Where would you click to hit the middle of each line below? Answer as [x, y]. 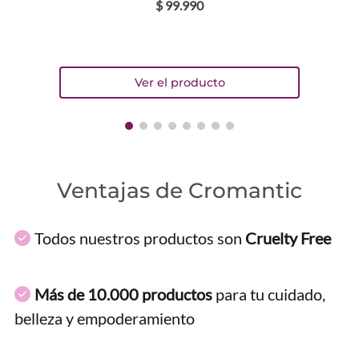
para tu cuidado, [269, 294]
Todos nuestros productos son [140, 238]
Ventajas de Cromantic [179, 190]
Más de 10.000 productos [123, 294]
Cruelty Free [288, 238]
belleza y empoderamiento [105, 318]
